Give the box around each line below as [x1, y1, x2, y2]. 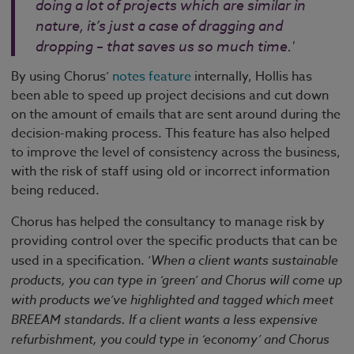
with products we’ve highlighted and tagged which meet [11, 290, 333, 308]
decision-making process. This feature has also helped [11, 123, 330, 143]
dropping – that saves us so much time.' [36, 36, 295, 55]
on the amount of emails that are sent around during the [11, 104, 341, 124]
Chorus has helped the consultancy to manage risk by [11, 212, 325, 232]
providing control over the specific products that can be [11, 231, 337, 250]
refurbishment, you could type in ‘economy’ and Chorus [11, 330, 330, 348]
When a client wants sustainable [151, 250, 338, 269]
